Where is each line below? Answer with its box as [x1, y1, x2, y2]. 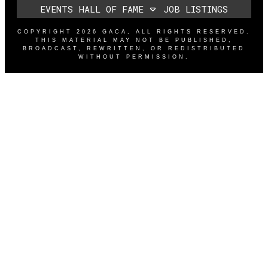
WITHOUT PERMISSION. [78, 54, 190, 60]
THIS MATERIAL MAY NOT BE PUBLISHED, [35, 37, 233, 44]
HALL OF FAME [79, 3, 144, 16]
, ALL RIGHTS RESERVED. [127, 29, 251, 35]
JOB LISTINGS [163, 3, 228, 16]
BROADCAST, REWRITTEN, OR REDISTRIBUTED [23, 45, 245, 52]
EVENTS [40, 3, 73, 16]
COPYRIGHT [17, 29, 77, 35]
